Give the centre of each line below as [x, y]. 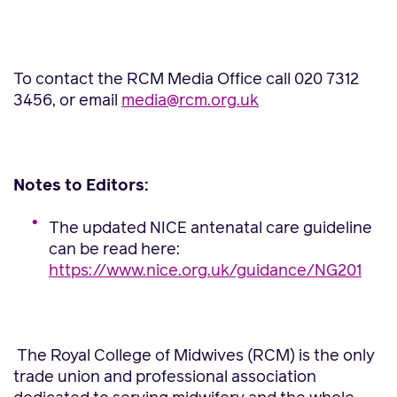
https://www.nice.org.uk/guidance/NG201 [205, 271]
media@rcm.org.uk [190, 101]
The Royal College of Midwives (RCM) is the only [196, 356]
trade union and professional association [165, 378]
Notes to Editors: [81, 186]
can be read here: [114, 250]
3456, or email [67, 101]
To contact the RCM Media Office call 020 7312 [186, 80]
